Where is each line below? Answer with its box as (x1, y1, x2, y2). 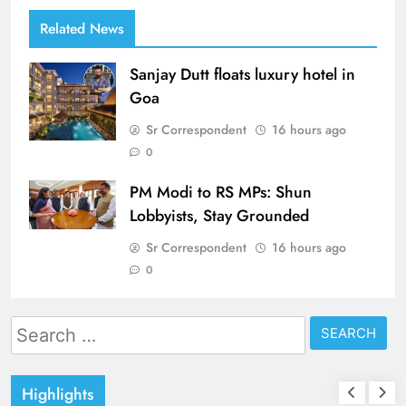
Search (10, 314, 61, 339)
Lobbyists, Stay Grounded (130, 203, 309, 227)
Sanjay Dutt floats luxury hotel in (130, 62, 355, 86)
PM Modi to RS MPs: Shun (130, 179, 312, 204)
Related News (40, 17, 124, 39)
